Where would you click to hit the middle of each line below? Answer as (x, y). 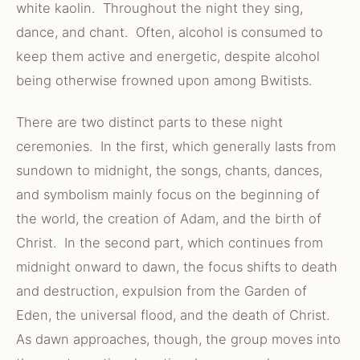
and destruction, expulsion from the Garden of (162, 291)
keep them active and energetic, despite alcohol (168, 56)
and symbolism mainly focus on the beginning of (168, 194)
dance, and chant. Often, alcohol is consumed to (170, 32)
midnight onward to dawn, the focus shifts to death (177, 267)
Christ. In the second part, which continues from (170, 243)
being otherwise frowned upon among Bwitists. (164, 80)
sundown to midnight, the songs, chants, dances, (169, 170)
